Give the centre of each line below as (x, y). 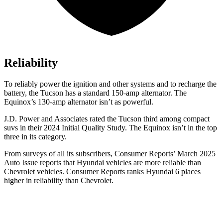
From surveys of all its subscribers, (59, 154)
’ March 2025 (194, 154)
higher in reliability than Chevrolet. (59, 181)
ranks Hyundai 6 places (163, 172)
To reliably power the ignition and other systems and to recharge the (110, 84)
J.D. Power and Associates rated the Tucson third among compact (107, 119)
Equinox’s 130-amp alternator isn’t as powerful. (79, 102)
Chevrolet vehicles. (35, 172)
